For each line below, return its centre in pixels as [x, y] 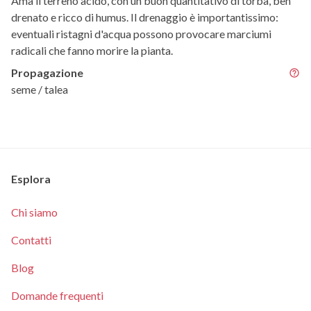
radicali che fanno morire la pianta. [92, 51]
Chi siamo [34, 212]
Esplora [31, 179]
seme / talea [40, 90]
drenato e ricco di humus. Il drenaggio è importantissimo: [145, 17]
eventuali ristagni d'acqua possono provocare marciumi [141, 34]
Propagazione [47, 73]
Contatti [31, 240]
